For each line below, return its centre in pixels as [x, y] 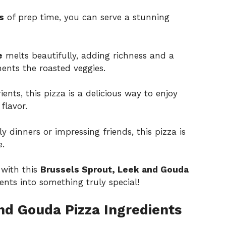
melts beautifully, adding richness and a [88, 55]
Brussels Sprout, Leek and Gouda [115, 170]
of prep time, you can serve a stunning [87, 17]
